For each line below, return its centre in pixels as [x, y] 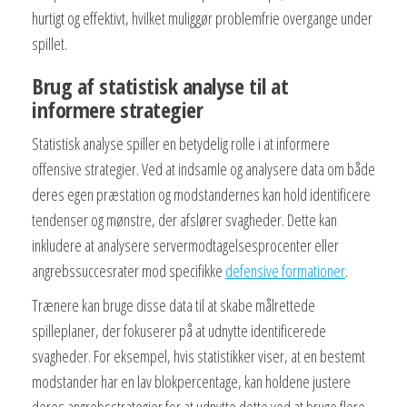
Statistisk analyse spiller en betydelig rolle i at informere [181, 143]
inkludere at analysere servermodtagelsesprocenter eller [185, 245]
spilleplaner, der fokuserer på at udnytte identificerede [179, 330]
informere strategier [118, 109]
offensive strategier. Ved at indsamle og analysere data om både [203, 169]
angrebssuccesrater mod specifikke [129, 270]
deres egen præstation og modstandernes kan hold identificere [201, 194]
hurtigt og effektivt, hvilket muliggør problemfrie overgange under [202, 18]
